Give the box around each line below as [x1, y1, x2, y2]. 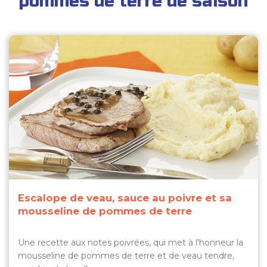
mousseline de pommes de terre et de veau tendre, [18, 250, 234, 261]
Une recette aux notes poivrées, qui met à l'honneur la [18, 237, 243, 248]
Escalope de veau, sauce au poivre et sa [18, 192, 232, 204]
